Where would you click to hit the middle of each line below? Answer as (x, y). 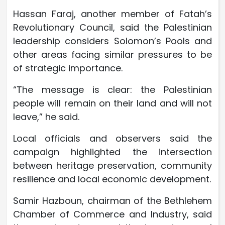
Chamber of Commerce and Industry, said (113, 214)
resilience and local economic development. (112, 179)
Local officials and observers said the (113, 138)
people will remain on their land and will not (113, 103)
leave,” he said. (46, 117)
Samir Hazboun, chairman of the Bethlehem (113, 200)
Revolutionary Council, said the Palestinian (113, 27)
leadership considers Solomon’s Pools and (113, 41)
